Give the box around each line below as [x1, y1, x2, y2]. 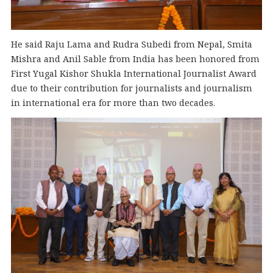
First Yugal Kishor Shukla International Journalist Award [10, 68, 257, 80]
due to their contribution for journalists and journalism [10, 82, 252, 94]
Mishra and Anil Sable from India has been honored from [10, 53, 260, 65]
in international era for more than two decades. [10, 97, 215, 109]
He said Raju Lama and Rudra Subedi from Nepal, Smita [10, 38, 252, 51]
